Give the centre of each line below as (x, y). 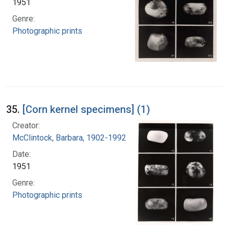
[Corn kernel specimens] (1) (86, 109)
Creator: (26, 125)
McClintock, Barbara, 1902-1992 (69, 138)
